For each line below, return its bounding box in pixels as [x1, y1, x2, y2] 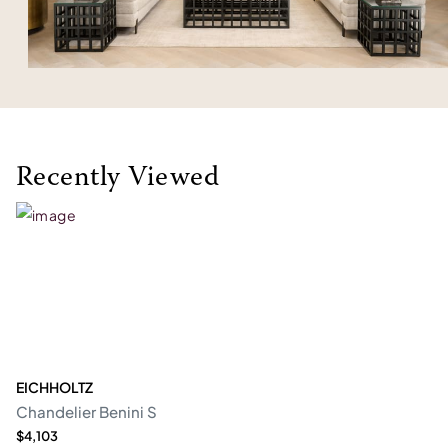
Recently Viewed [16, 163, 220, 192]
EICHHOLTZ [16, 377, 93, 396]
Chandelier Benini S [16, 401, 157, 421]
